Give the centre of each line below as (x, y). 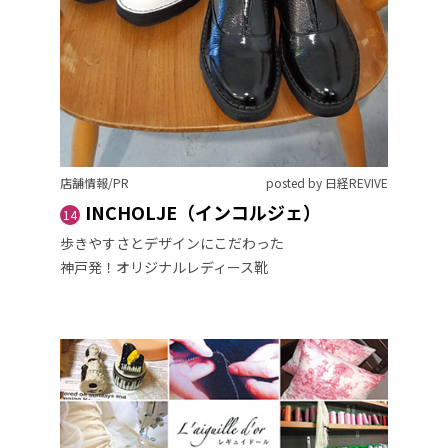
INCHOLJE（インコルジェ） (203, 211)
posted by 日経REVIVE (327, 182)
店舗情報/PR (94, 182)
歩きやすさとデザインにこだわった (172, 242)
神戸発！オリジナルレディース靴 (164, 266)
